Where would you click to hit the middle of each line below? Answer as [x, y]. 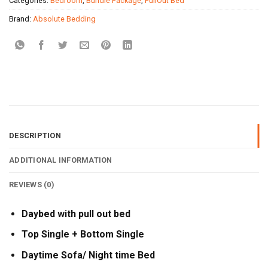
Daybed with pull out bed [76, 214]
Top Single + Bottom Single [83, 234]
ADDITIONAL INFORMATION [61, 160]
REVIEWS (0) [32, 184]
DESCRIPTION [35, 135]
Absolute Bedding [64, 19]
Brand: [21, 19]
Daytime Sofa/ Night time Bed [88, 255]
